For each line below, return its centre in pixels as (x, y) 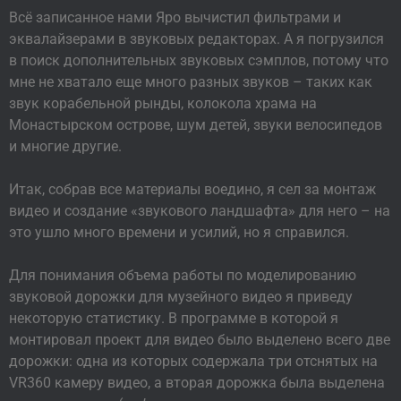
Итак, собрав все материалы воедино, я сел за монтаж (192, 190)
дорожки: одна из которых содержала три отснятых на (193, 362)
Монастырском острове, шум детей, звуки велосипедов (196, 125)
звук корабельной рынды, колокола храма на (163, 104)
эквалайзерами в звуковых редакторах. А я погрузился (196, 39)
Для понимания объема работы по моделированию (183, 276)
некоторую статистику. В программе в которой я (174, 319)
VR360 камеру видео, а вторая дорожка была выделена (197, 383)
